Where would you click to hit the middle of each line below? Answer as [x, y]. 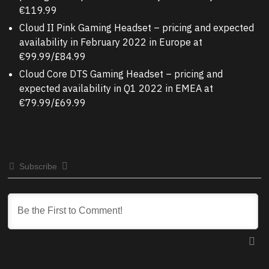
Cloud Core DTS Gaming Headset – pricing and [121, 74]
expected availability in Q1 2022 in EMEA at [116, 89]
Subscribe [38, 167]
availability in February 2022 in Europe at [111, 42]
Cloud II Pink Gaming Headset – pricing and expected [137, 28]
